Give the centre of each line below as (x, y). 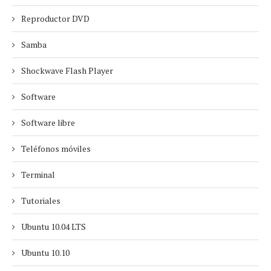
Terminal (38, 175)
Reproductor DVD (55, 18)
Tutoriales (41, 201)
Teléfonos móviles (56, 149)
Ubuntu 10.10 (45, 253)
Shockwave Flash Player (67, 70)
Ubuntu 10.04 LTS (54, 227)
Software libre (48, 122)
